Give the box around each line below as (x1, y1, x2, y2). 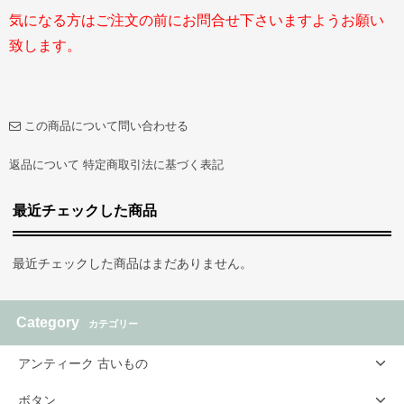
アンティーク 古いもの (18, 355, 148, 371)
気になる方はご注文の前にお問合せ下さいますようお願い (9, 12, 384, 28)
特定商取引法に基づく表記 (83, 157, 224, 171)
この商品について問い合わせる (24, 118, 188, 133)
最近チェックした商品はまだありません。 (13, 255, 253, 271)
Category (16, 314, 79, 330)
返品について (9, 157, 79, 171)
